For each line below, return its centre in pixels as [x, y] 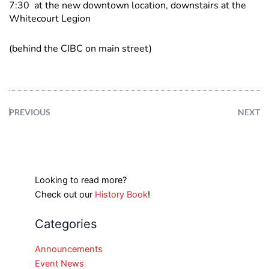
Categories [65, 224]
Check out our [65, 194]
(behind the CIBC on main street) [80, 48]
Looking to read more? [80, 180]
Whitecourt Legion [50, 18]
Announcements [68, 249]
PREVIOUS [30, 112]
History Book [121, 194]
